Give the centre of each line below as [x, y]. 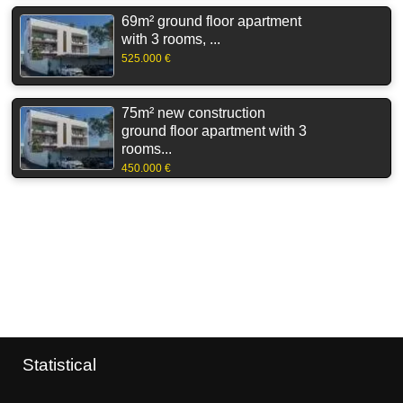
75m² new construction [193, 113]
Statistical [59, 365]
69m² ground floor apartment [211, 21]
